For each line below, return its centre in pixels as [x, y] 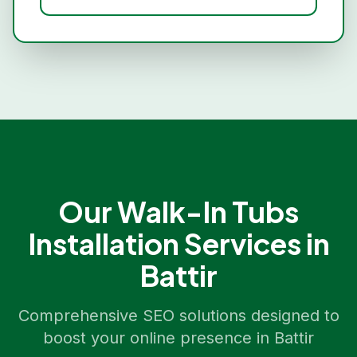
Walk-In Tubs [208, 212]
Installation [103, 243]
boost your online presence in [159, 338]
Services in [254, 243]
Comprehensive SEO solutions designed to [178, 316]
